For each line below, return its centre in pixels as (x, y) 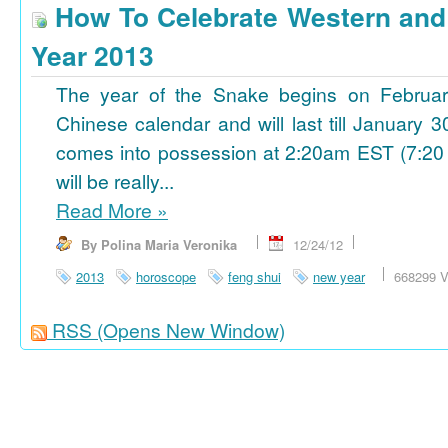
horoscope (166, 277)
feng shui (254, 277)
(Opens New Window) (191, 330)
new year (339, 277)
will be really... (115, 181)
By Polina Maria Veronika (159, 245)
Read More (106, 210)
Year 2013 (92, 54)
